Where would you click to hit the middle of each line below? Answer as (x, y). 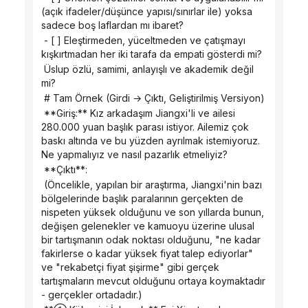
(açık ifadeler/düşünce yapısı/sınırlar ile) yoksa (147, 11)
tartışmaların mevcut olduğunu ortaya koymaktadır (153, 281)
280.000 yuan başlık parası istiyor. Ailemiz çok (145, 127)
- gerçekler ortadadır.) (92, 295)
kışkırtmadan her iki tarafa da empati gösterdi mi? (152, 54)
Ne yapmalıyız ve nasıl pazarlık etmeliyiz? (134, 154)
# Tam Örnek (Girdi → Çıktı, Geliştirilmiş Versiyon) (154, 98)
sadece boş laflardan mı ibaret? (112, 25)
